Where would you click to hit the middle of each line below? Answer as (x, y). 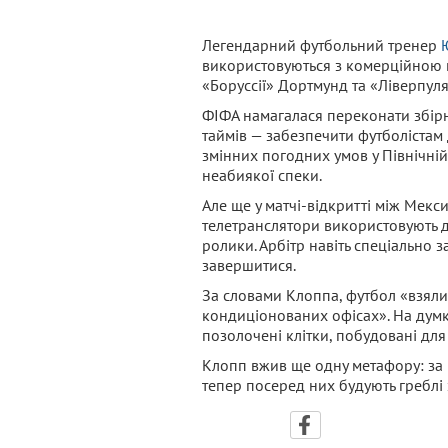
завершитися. (249, 264)
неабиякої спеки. (262, 174)
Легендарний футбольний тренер (321, 44)
